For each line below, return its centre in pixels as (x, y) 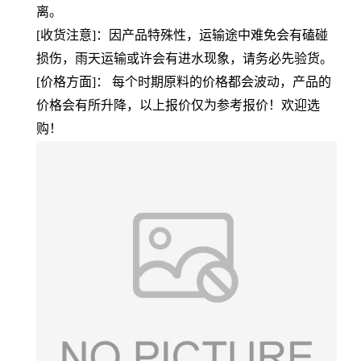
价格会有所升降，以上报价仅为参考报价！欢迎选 (178, 105)
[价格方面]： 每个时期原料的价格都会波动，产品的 (184, 81)
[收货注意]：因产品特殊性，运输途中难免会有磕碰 (182, 35)
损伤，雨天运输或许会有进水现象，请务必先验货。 (185, 58)
